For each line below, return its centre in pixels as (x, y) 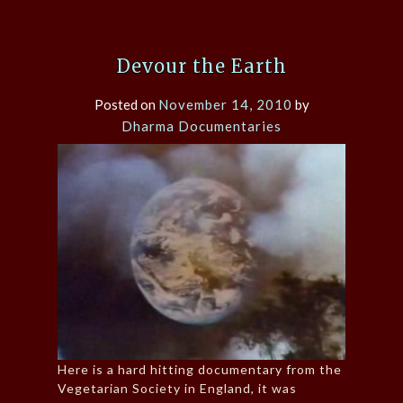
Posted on (126, 105)
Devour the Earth (201, 67)
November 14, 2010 (225, 105)
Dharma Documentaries (201, 126)
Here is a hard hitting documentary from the (200, 370)
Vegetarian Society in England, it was (177, 389)
